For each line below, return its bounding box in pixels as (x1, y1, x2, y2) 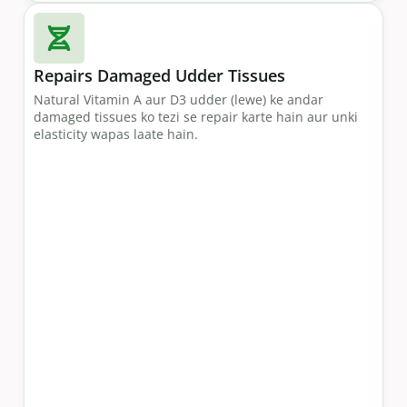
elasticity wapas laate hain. (34, 125, 198, 144)
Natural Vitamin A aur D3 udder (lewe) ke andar (34, 91, 323, 109)
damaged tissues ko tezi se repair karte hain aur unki (34, 108, 358, 126)
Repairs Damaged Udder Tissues (34, 65, 285, 87)
